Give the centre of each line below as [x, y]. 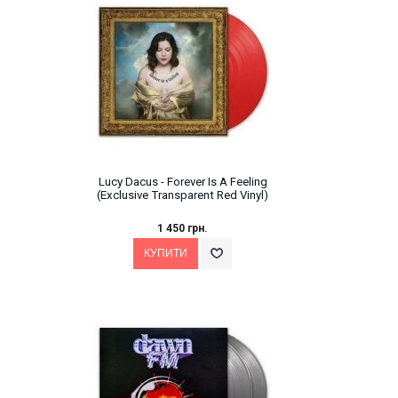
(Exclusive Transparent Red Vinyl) [183, 195]
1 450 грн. [183, 229]
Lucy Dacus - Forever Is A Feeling [183, 182]
